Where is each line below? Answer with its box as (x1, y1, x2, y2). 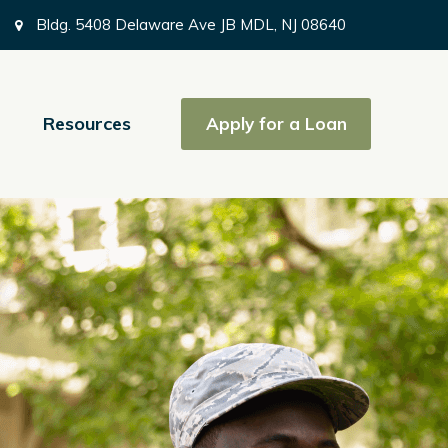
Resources (43, 112, 131, 135)
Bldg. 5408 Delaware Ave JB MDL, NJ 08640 (32, 15, 346, 34)
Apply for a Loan (205, 113, 347, 134)
